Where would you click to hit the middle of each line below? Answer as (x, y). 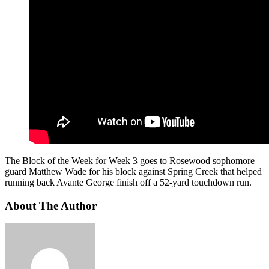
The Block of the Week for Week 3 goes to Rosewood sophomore (130, 160)
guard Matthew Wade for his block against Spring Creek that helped (133, 171)
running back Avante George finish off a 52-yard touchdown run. (128, 182)
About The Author (51, 205)
